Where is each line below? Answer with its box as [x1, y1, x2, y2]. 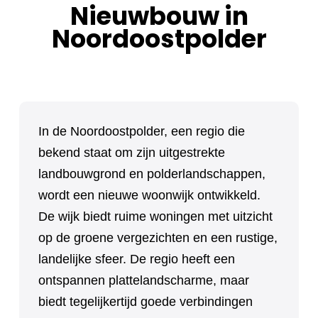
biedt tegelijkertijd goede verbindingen [38, 295, 253, 309]
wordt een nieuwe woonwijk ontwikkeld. [38, 188, 261, 202]
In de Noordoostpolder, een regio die [38, 124, 245, 138]
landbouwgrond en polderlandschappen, [38, 167, 265, 181]
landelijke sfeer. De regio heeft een [38, 252, 235, 266]
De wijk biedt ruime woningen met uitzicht [38, 209, 273, 224]
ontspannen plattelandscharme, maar [38, 273, 249, 287]
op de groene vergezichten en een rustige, [38, 231, 278, 245]
